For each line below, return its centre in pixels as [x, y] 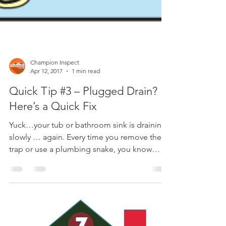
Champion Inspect [55, 153]
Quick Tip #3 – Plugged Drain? [83, 182]
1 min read [86, 162]
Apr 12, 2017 [46, 162]
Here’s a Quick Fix [53, 197]
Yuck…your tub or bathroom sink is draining [88, 216]
